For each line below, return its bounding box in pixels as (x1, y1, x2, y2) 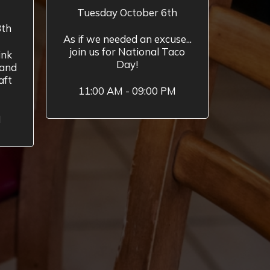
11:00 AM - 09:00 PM (78, 84, 176, 97)
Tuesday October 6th (77, 6, 177, 19)
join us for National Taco (69, 45, 185, 58)
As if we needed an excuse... (63, 33, 192, 45)
